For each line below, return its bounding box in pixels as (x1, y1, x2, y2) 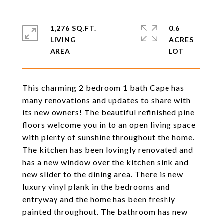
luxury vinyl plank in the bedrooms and (22, 182, 170, 191)
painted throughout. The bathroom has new (22, 207, 188, 216)
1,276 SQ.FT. (50, 24, 96, 32)
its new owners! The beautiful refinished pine (22, 108, 195, 117)
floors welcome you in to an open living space (22, 120, 196, 129)
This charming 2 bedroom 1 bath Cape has (22, 83, 184, 92)
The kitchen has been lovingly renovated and (22, 145, 193, 154)
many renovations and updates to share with (22, 95, 191, 105)
